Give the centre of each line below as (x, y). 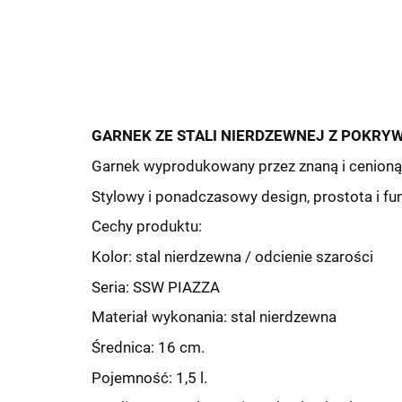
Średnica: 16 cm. (148, 348)
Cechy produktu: (147, 227)
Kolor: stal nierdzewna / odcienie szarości (232, 258)
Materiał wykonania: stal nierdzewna (214, 318)
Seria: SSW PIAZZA (156, 287)
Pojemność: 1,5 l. (149, 378)
